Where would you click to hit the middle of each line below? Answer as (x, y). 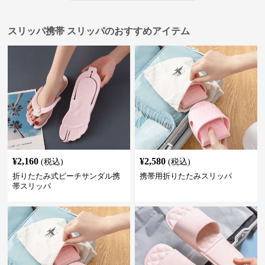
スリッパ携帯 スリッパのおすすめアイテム (99, 31)
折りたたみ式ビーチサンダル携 (67, 176)
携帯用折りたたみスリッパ (185, 176)
